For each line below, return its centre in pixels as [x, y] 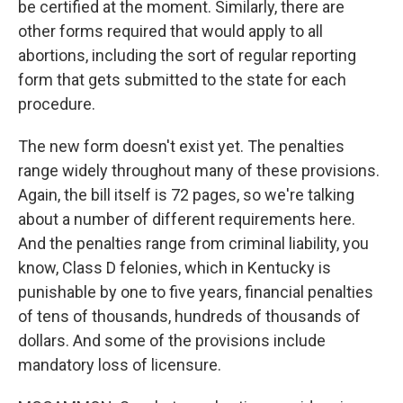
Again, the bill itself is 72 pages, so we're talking [186, 195]
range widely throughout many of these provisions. [199, 170]
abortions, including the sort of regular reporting [187, 55]
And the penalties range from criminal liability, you [193, 243]
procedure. [57, 104]
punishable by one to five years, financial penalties [196, 292]
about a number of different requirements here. [187, 219]
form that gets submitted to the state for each [182, 80]
